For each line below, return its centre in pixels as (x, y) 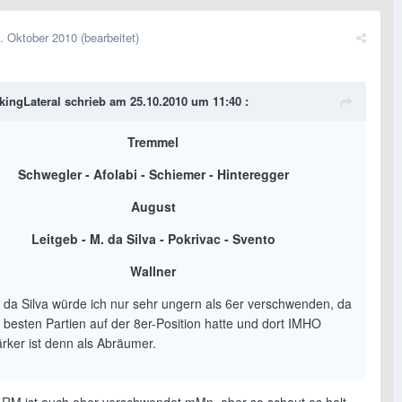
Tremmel (153, 141)
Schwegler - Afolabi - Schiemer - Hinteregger (153, 174)
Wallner (153, 271)
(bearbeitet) (110, 37)
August (153, 206)
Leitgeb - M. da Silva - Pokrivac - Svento (153, 238)
